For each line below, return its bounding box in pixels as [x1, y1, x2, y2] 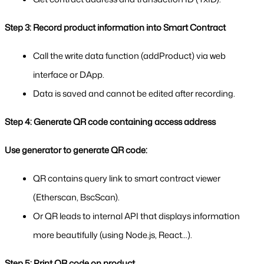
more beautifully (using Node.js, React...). [33, 229, 192, 242]
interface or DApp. [33, 68, 104, 81]
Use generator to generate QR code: [5, 144, 147, 157]
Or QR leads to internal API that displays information [33, 210, 240, 223]
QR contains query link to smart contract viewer [33, 172, 220, 185]
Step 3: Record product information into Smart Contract [5, 21, 226, 34]
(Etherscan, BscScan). [33, 191, 120, 204]
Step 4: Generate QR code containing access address [5, 115, 216, 128]
